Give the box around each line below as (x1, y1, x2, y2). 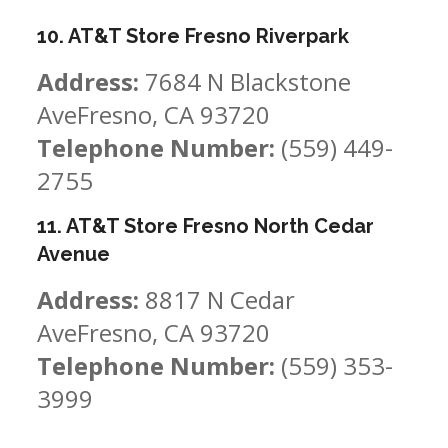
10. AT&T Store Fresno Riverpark (37, 24, 350, 48)
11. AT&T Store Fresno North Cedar (37, 214, 375, 238)
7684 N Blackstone (139, 65, 352, 98)
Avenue (37, 242, 111, 266)
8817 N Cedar (139, 283, 296, 316)
